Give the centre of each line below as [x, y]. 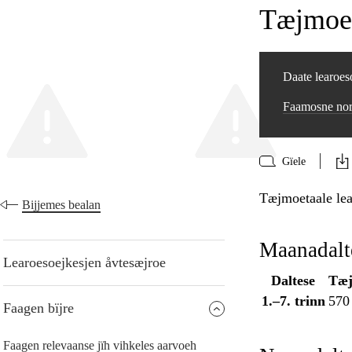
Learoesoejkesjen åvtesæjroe [84, 263]
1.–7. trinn [293, 301]
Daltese [293, 281]
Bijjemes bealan [61, 205]
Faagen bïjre [38, 308]
